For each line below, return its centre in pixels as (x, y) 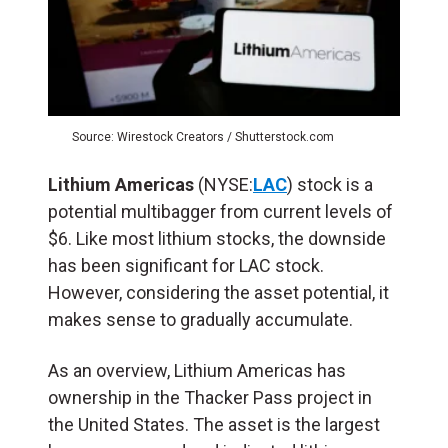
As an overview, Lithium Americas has (197, 370)
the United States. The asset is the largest (214, 424)
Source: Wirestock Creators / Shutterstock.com (203, 136)
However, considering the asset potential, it (218, 292)
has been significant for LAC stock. (186, 265)
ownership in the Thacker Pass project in (210, 397)
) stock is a (330, 184)
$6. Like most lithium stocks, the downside (217, 238)
